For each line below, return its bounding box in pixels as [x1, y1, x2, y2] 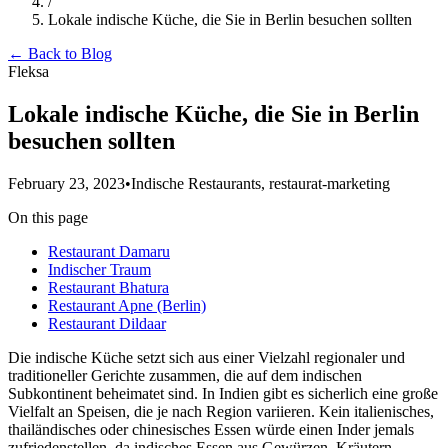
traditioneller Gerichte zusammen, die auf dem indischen [8, 366, 362, 384]
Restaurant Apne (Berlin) [48, 296, 206, 314]
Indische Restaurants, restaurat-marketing [131, 174, 390, 192]
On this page [8, 208, 88, 226]
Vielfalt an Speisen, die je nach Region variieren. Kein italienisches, [8, 402, 434, 420]
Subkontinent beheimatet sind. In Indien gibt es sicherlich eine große [8, 384, 438, 402]
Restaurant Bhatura [48, 278, 169, 296]
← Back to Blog [8, 45, 112, 62]
